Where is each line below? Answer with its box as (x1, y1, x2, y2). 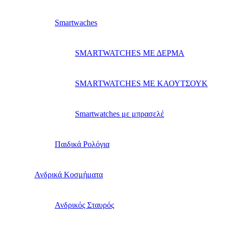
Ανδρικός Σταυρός (55, 201, 114, 210)
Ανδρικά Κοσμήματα (34, 170, 103, 179)
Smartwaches (55, 18, 97, 27)
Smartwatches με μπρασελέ (75, 109, 164, 119)
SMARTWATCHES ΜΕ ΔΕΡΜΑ (75, 49, 184, 58)
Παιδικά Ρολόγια (55, 140, 109, 149)
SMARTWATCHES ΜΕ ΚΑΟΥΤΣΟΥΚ (75, 79, 208, 88)
